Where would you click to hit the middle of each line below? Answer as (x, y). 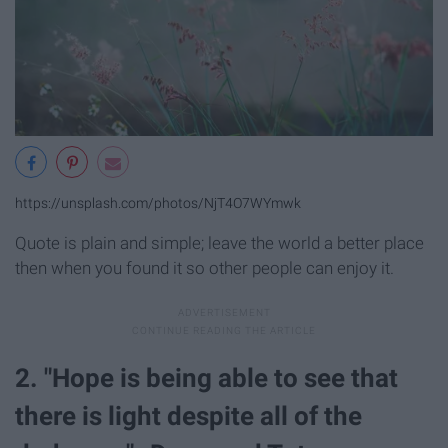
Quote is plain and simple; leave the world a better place (219, 242)
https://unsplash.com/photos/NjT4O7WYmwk (158, 203)
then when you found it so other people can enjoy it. (204, 267)
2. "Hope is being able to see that (206, 377)
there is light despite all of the (188, 415)
